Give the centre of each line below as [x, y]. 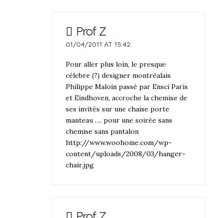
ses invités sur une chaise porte [118, 109]
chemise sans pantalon [102, 132]
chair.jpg [80, 165]
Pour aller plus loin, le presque [116, 64]
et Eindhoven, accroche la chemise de [127, 98]
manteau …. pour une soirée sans [119, 120]
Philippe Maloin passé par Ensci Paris [127, 87]
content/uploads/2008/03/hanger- [126, 154]
